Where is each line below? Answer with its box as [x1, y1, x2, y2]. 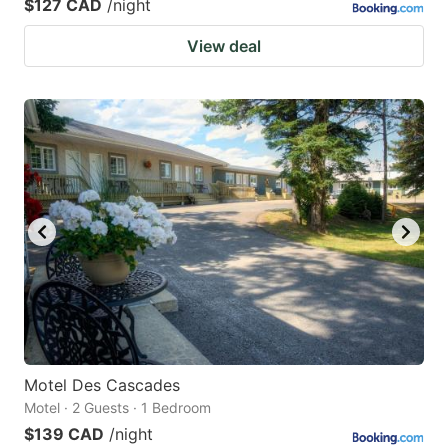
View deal [187, 35, 261, 56]
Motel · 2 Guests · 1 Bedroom [24, 399, 211, 417]
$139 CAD [24, 424, 104, 445]
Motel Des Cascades [24, 375, 180, 396]
